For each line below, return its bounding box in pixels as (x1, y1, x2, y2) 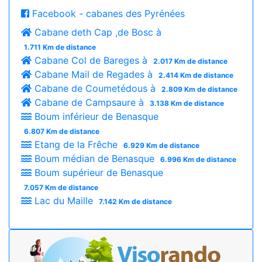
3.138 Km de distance (149, 98, 224, 108)
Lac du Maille (32, 194, 96, 206)
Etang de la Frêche (32, 138, 120, 150)
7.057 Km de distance (23, 182, 98, 192)
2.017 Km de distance (153, 56, 227, 65)
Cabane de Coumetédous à (32, 82, 158, 94)
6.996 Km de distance (160, 154, 236, 164)
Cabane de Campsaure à (32, 96, 147, 108)
